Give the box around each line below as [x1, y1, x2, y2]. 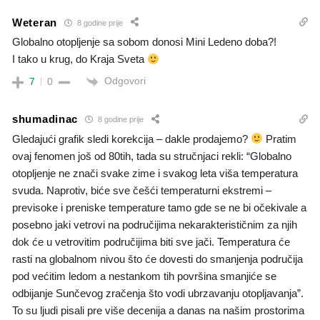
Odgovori [104, 75, 146, 87]
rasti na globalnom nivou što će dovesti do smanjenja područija [12, 252, 303, 265]
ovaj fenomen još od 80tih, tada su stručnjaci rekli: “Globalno [12, 149, 291, 162]
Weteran [12, 16, 57, 29]
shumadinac [12, 113, 78, 126]
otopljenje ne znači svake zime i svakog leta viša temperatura [12, 166, 298, 179]
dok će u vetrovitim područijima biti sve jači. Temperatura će [12, 235, 290, 248]
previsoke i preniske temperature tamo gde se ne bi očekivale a [12, 201, 306, 214]
